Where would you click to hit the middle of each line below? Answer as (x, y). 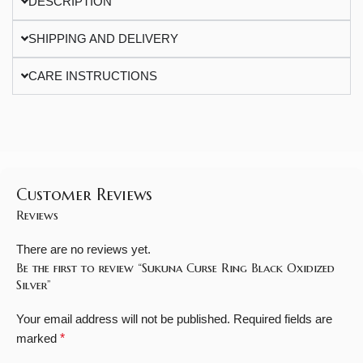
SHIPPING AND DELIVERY (104, 38)
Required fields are (283, 318)
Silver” (34, 284)
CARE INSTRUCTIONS (93, 75)
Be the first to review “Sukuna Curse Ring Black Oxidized (175, 267)
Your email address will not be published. (123, 318)
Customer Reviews (84, 194)
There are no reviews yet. (83, 249)
